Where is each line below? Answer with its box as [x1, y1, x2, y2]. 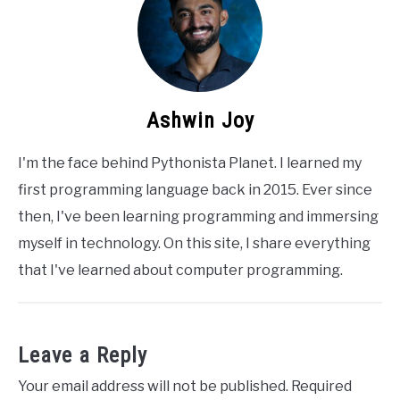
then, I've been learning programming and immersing [18, 207, 379, 225]
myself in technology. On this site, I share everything [18, 234, 371, 252]
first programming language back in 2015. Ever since [18, 180, 372, 198]
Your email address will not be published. [18, 377, 288, 395]
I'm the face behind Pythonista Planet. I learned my [18, 154, 362, 171]
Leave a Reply [18, 342, 147, 368]
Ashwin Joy [146, 107, 254, 133]
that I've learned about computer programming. [18, 261, 343, 279]
